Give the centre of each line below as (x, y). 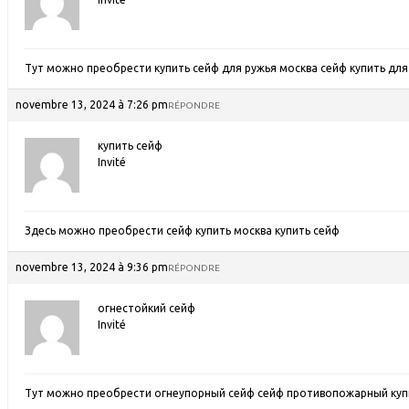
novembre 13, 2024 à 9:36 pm (92, 267)
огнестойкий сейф (147, 308)
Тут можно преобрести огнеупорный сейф (141, 393)
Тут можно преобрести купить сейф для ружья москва (173, 68)
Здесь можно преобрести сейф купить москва (150, 231)
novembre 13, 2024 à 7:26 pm (92, 105)
